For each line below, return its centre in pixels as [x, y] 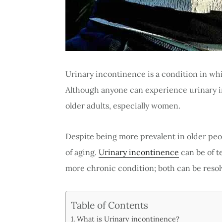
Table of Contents [110, 205]
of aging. [82, 152]
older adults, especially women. [124, 106]
